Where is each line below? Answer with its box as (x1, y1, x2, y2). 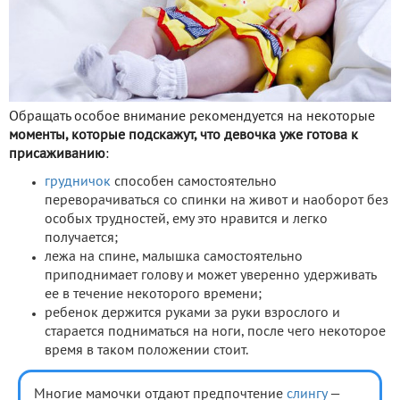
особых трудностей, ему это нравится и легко (45, 212, 328, 226)
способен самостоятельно (111, 175, 277, 188)
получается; (45, 231, 118, 245)
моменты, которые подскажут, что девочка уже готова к (9, 129, 358, 142)
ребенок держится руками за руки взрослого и (45, 306, 340, 320)
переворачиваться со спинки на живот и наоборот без (45, 194, 388, 207)
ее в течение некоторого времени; (45, 287, 262, 301)
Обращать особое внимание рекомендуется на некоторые (9, 110, 375, 123)
